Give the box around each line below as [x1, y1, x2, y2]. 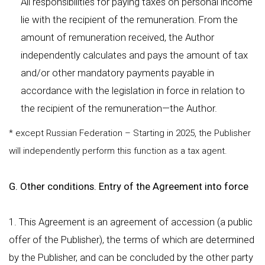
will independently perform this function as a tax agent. [9, 146, 227, 156]
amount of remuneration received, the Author [21, 31, 214, 43]
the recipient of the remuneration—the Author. [21, 102, 217, 114]
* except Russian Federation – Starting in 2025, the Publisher [9, 128, 251, 138]
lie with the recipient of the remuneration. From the [21, 14, 238, 25]
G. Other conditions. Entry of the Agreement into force [9, 180, 248, 192]
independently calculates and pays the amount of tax [21, 49, 248, 61]
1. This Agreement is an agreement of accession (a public [9, 216, 253, 228]
